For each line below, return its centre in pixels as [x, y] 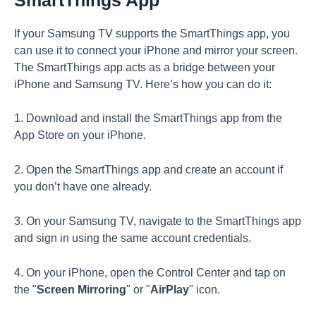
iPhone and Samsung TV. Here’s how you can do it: [143, 84]
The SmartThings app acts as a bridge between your [145, 67]
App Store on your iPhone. [80, 135]
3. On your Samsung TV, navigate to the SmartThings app [158, 221]
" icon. [205, 289]
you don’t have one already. [83, 187]
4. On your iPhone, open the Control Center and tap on [150, 272]
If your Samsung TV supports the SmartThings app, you [152, 33]
